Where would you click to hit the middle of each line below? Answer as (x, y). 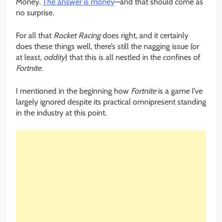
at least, (30, 57)
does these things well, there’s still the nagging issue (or (108, 47)
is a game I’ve (179, 91)
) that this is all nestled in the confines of (133, 57)
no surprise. (35, 13)
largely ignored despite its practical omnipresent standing (111, 102)
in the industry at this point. (61, 113)
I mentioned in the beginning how (73, 91)
